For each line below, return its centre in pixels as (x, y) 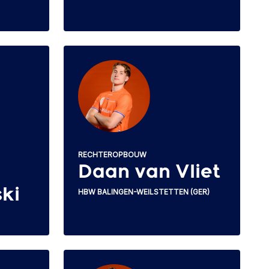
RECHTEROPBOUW (112, 154)
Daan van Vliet (149, 172)
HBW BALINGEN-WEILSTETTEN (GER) (144, 192)
